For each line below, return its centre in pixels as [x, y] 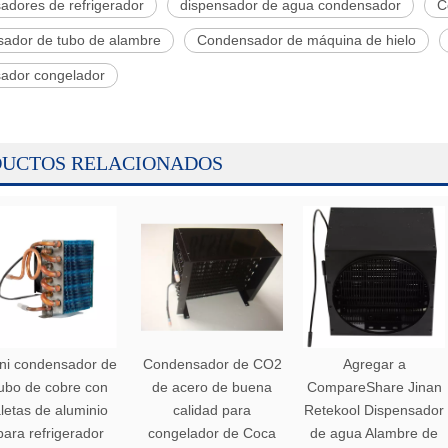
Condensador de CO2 [212, 364]
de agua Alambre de [374, 433]
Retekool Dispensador [374, 410]
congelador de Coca [212, 433]
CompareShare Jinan [374, 387]
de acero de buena [212, 387]
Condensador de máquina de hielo [306, 40]
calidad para [212, 410]
